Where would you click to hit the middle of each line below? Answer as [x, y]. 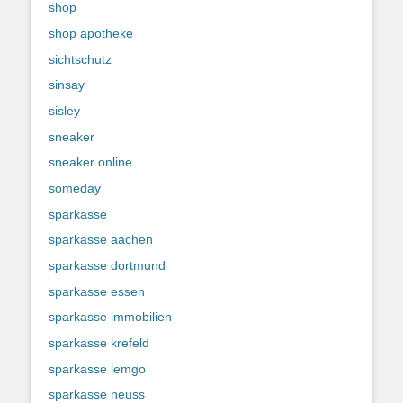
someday [75, 188]
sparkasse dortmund [107, 265]
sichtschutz [80, 59]
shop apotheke [91, 33]
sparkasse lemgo [97, 368]
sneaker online [90, 162]
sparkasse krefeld [99, 343]
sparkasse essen [97, 291]
